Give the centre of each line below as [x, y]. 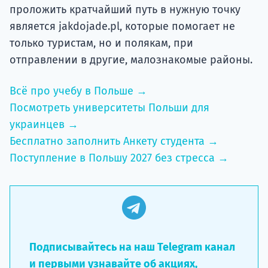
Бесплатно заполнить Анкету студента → [114, 141]
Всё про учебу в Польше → [78, 91]
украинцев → [44, 124]
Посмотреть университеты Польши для [109, 107]
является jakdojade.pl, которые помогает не [122, 26]
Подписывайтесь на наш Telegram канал [132, 247]
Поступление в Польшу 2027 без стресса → [119, 158]
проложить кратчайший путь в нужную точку [125, 9]
